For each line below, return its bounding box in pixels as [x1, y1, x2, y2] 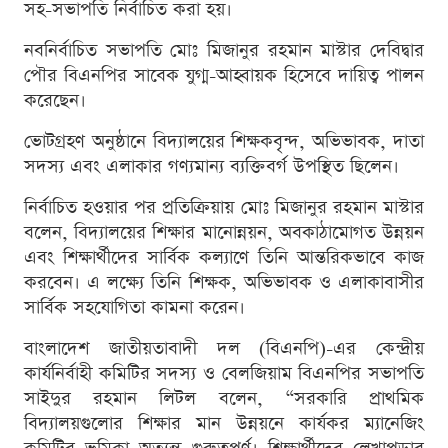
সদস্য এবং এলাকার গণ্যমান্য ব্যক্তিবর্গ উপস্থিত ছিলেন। [24, 153, 399, 179]
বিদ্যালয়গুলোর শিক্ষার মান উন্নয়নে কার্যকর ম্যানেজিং [24, 410, 424, 436]
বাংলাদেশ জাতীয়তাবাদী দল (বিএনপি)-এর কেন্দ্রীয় [24, 335, 424, 361]
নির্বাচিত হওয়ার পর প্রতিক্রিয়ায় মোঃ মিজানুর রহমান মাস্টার [24, 194, 424, 220]
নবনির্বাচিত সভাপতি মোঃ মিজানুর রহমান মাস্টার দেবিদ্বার [24, 37, 424, 63]
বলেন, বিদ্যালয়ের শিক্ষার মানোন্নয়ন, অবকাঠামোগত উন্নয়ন [24, 219, 424, 245]
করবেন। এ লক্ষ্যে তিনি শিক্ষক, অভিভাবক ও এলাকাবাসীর [24, 269, 424, 295]
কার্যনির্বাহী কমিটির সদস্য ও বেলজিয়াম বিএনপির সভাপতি [24, 360, 424, 386]
